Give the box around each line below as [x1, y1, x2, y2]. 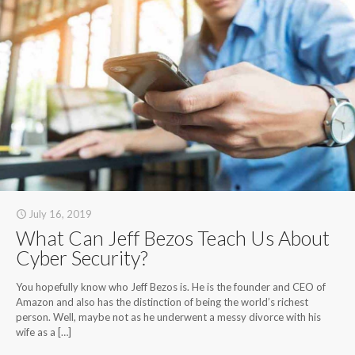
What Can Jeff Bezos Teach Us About [16, 225, 330, 250]
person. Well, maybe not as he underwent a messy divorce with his [16, 310, 321, 323]
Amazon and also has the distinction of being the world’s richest [16, 295, 308, 308]
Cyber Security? [16, 245, 148, 269]
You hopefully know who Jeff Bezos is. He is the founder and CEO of [16, 280, 326, 293]
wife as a [16, 325, 55, 338]
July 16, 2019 [29, 207, 92, 220]
